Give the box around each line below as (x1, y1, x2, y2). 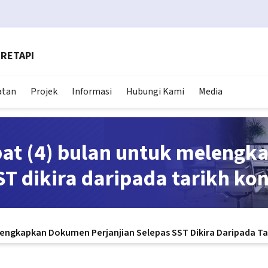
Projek (31, 85, 57, 98)
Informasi (72, 85, 112, 98)
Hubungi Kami (126, 85, 184, 98)
